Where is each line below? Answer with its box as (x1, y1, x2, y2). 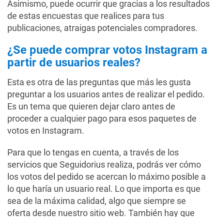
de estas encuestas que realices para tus (7, 11, 164, 21)
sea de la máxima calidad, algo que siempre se (7, 196, 186, 206)
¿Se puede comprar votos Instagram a (7, 43, 207, 57)
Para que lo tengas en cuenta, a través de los (7, 147, 179, 157)
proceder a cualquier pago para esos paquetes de (7, 113, 197, 124)
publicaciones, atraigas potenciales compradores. (7, 23, 198, 33)
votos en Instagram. (7, 125, 84, 136)
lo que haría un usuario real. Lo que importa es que (7, 184, 201, 194)
